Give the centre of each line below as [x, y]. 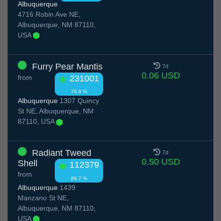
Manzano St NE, [43, 198]
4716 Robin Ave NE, [49, 14]
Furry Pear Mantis [67, 66]
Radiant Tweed [62, 153]
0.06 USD [161, 75]
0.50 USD [161, 162]
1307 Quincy [78, 101]
